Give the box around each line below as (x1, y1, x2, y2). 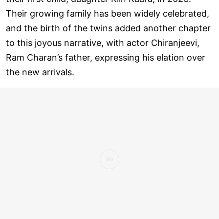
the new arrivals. (6, 66, 74, 77)
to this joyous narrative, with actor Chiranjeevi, (6, 37, 199, 48)
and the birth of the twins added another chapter (6, 22, 211, 33)
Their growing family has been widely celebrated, (6, 8, 209, 19)
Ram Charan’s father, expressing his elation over (6, 52, 205, 63)
